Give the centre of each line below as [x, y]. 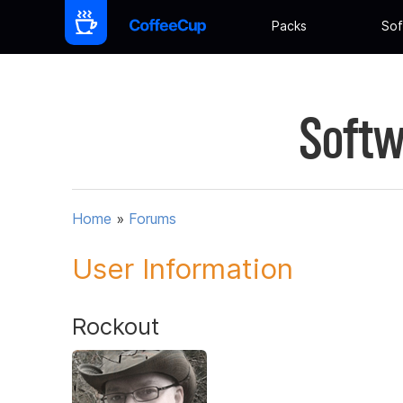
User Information [183, 269]
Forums [152, 219]
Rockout [116, 326]
